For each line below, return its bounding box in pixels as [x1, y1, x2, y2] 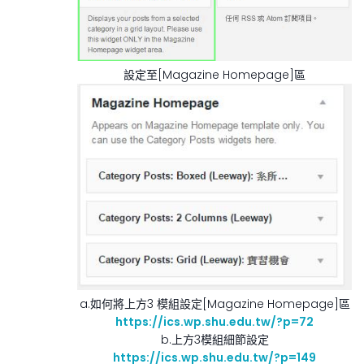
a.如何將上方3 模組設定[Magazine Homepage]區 [79, 295, 350, 312]
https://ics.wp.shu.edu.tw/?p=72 [115, 313, 314, 330]
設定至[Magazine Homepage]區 [123, 67, 305, 84]
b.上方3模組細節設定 [160, 331, 269, 348]
